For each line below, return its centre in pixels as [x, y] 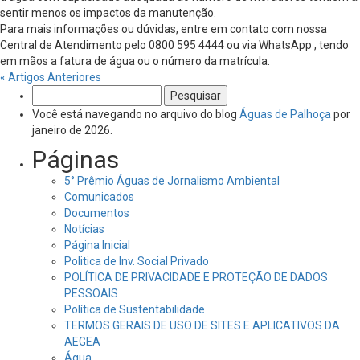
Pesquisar [59, 92]
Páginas [76, 160]
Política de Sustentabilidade [135, 309]
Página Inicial [97, 245]
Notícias [84, 229]
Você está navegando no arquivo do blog [136, 114]
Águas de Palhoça [285, 114]
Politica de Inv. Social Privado [137, 261]
